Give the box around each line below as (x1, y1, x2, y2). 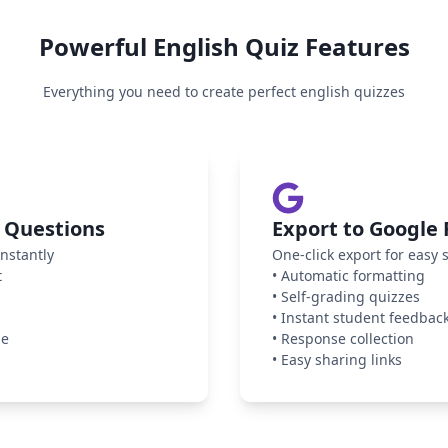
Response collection (281, 329, 414, 349)
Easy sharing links (281, 350, 402, 370)
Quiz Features (238, 30, 410, 64)
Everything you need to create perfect (43, 82, 300, 102)
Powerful (38, 30, 153, 64)
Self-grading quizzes (281, 287, 420, 307)
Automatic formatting (281, 266, 425, 286)
